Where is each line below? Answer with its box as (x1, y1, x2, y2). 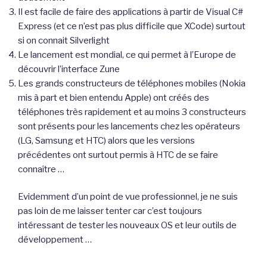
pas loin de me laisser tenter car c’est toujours (18, 206, 202, 216)
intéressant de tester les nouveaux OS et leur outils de (18, 220, 237, 231)
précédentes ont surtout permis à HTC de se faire (18, 149, 218, 160)
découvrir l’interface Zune (18, 63, 120, 74)
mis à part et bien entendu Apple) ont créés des (18, 92, 209, 103)
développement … (18, 234, 92, 245)
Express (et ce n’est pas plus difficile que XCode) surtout (18, 20, 246, 32)
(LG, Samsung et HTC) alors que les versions (18, 135, 195, 146)
